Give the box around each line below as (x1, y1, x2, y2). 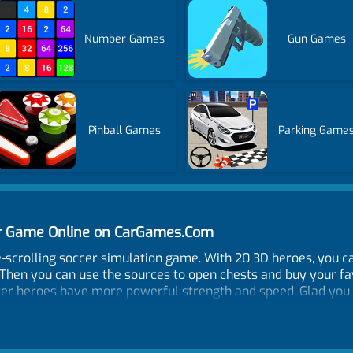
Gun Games (287, 31, 346, 46)
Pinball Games (88, 122, 162, 138)
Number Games (84, 31, 165, 46)
